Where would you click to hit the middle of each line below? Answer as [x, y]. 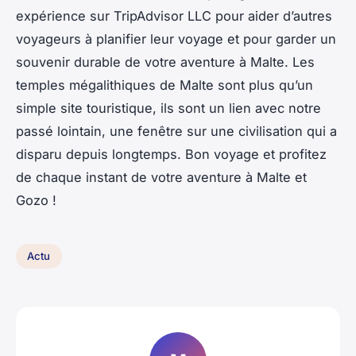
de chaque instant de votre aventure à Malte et [161, 177]
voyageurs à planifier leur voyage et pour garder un [176, 39]
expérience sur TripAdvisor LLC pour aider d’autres [174, 15]
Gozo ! [36, 200]
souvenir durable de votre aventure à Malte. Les [165, 62]
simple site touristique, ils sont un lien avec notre [168, 108]
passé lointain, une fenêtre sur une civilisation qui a [176, 131]
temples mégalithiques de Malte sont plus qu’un [164, 85]
